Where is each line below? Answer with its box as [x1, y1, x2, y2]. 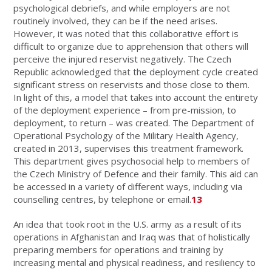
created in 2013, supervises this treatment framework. [13, 141, 244, 154]
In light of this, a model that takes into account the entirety [13, 90, 259, 103]
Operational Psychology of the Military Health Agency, [13, 129, 239, 141]
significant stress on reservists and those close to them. [13, 78, 250, 90]
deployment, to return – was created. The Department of [13, 116, 254, 129]
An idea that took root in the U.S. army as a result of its [13, 217, 242, 230]
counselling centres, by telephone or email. [13, 192, 192, 205]
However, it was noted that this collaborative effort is [13, 27, 239, 39]
